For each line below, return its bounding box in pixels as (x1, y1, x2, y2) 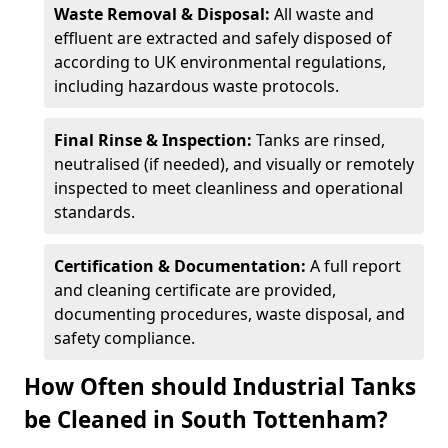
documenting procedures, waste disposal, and (54, 303, 405, 325)
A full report (310, 255, 401, 277)
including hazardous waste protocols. (54, 75, 339, 97)
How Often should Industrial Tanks (24, 371, 416, 402)
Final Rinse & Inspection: (54, 129, 256, 151)
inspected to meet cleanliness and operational (54, 177, 403, 199)
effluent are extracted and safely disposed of (54, 27, 392, 49)
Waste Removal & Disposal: (54, 3, 274, 25)
